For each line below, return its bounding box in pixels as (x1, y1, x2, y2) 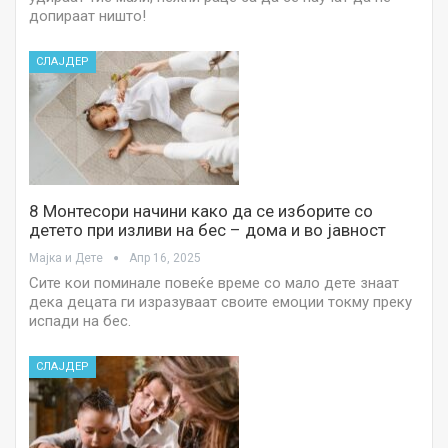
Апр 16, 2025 (129, 251, 201, 266)
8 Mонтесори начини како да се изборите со (29, 201, 373, 222)
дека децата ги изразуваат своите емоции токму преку (29, 293, 412, 312)
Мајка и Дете (29, 251, 106, 266)
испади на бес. (29, 312, 131, 331)
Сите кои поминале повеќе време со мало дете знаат (29, 274, 399, 293)
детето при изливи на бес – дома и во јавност (29, 220, 386, 241)
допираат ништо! (29, 6, 146, 25)
